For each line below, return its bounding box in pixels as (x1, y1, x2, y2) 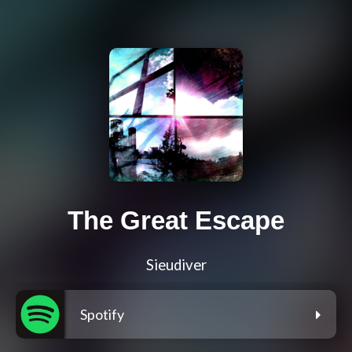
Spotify (80, 306, 124, 324)
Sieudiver (145, 256, 207, 274)
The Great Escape (68, 206, 284, 236)
